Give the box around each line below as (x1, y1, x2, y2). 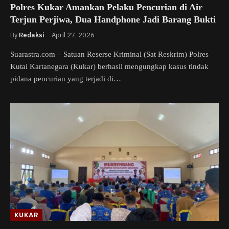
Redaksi (19, 31, 44, 39)
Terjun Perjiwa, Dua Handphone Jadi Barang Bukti (10, 14, 216, 25)
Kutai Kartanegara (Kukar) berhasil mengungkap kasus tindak (10, 62, 209, 71)
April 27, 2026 (52, 31, 95, 39)
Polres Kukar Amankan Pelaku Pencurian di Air (10, 2, 202, 12)
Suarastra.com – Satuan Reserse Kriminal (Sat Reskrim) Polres (10, 50, 209, 58)
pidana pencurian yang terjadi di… (10, 75, 121, 83)
